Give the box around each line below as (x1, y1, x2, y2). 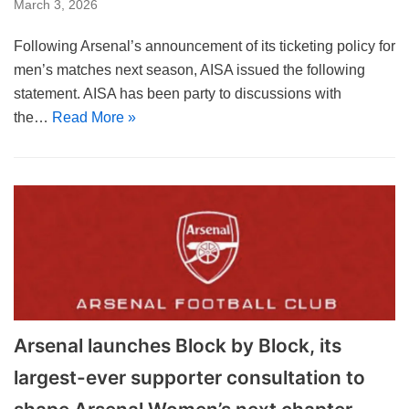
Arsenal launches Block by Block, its (14, 334, 341, 357)
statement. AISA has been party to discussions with (14, 85, 341, 101)
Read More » (52, 109, 136, 125)
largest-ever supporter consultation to (14, 366, 365, 389)
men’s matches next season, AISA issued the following (14, 61, 365, 78)
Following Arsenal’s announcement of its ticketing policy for (14, 37, 395, 54)
